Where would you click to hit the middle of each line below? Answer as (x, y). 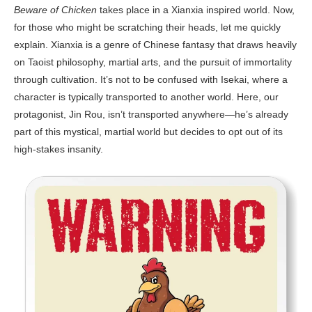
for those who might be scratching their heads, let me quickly (147, 27)
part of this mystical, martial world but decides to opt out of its (148, 131)
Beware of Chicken (55, 9)
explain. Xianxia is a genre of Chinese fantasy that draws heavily (155, 44)
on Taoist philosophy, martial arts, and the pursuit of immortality (153, 62)
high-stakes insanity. (58, 149)
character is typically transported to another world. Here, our (146, 96)
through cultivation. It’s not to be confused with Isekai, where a (151, 79)
